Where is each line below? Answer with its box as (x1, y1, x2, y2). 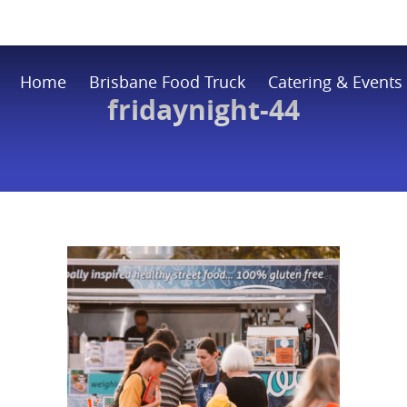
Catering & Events (267, 71, 402, 93)
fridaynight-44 (107, 91, 300, 128)
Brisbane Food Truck (88, 71, 245, 93)
